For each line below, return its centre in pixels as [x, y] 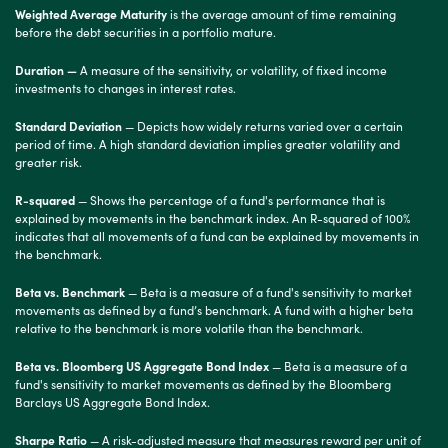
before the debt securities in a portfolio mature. [145, 31]
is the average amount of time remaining [281, 13]
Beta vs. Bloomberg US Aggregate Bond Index [142, 365]
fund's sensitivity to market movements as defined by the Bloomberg [203, 383]
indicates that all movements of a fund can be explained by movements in [217, 235]
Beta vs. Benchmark [70, 291]
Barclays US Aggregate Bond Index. [112, 401]
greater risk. [48, 161]
